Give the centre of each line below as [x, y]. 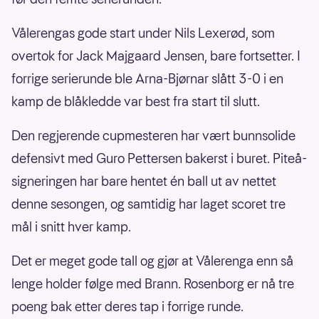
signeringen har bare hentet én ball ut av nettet [144, 182]
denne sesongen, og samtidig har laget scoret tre [148, 204]
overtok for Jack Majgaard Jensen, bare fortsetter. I [156, 56]
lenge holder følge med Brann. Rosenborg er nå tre [153, 284]
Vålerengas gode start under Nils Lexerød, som [143, 33]
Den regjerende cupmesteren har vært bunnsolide [153, 136]
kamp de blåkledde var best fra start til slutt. [136, 102]
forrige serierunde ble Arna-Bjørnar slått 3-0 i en [147, 79]
